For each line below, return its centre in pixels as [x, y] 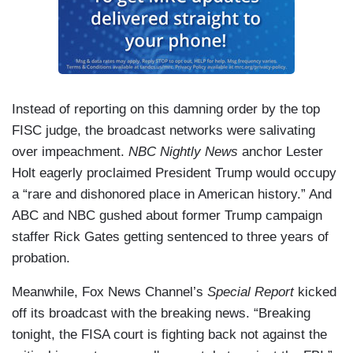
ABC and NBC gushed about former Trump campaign [167, 216]
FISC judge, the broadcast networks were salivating [163, 131]
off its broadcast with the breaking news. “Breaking [161, 314]
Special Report [251, 292]
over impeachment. [70, 152]
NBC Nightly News [183, 152]
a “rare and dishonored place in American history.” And [172, 195]
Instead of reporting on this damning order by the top [166, 110]
